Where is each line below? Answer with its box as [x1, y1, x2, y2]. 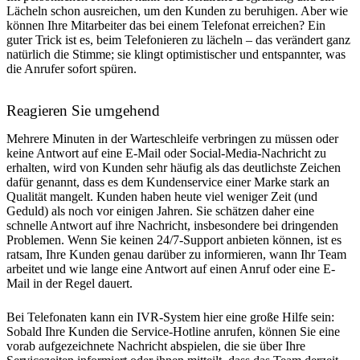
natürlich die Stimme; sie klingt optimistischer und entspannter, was [6, 47, 346, 61]
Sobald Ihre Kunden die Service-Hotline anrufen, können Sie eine [6, 324, 340, 338]
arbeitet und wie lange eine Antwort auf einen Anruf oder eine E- [6, 261, 335, 276]
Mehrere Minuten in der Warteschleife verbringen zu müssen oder [6, 131, 338, 145]
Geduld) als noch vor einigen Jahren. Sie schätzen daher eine [6, 203, 314, 218]
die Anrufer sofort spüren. [6, 61, 146, 76]
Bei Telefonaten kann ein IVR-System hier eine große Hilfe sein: [6, 309, 334, 324]
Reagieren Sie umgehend [6, 101, 160, 119]
